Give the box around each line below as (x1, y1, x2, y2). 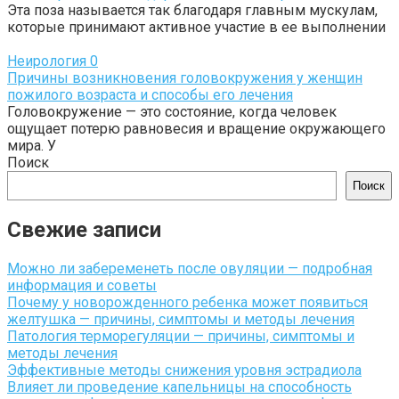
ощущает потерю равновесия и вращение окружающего (7, 119, 386, 137)
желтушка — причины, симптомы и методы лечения (7, 311, 354, 329)
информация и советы (7, 277, 157, 295)
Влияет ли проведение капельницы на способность (7, 379, 352, 396)
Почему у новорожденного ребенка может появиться (7, 294, 368, 312)
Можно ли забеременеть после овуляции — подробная (7, 260, 372, 278)
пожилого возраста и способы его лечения (7, 85, 293, 103)
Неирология (7, 52, 86, 69)
